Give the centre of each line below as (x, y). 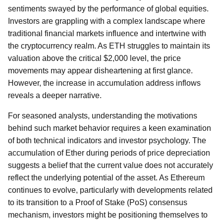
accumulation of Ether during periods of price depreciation (109, 153)
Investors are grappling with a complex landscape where (107, 21)
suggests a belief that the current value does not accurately (111, 165)
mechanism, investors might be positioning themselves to (108, 215)
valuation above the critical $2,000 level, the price (94, 58)
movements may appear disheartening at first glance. (100, 71)
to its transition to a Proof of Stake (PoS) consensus (98, 202)
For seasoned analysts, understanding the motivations (103, 116)
